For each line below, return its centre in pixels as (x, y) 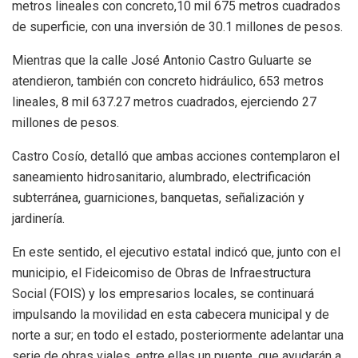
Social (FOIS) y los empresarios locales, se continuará (163, 293)
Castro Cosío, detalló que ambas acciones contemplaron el (176, 156)
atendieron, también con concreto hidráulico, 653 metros (168, 81)
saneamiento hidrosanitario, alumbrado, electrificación (161, 177)
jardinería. (38, 218)
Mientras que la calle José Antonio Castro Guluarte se (162, 60)
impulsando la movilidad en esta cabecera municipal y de (171, 314)
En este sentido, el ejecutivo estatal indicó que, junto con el (176, 252)
